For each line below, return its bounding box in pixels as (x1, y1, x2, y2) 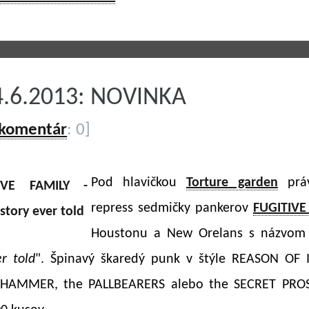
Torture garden (186, 176, 278, 190)
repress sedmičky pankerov (91, 201, 253, 215)
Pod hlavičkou (91, 176, 186, 190)
